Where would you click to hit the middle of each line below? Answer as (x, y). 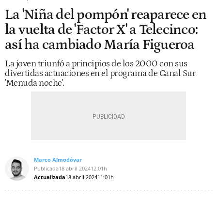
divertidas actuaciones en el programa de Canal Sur (100, 73)
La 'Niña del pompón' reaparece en (106, 15)
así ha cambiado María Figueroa (100, 45)
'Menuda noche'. (35, 83)
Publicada (46, 168)
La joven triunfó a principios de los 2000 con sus (96, 63)
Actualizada (50, 177)
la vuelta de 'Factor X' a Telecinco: (101, 30)
